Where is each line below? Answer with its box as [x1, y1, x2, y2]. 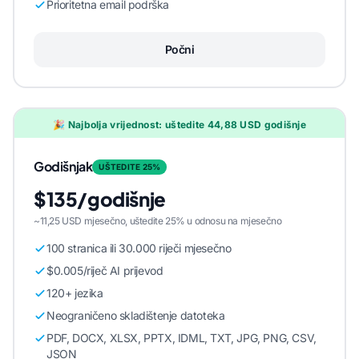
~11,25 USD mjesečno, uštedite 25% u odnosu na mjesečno [34, 215, 282, 228]
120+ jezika [46, 286, 103, 301]
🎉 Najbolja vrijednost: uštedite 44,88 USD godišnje [53, 119, 306, 131]
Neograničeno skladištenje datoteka [46, 309, 225, 323]
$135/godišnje [34, 187, 166, 212]
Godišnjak [34, 158, 93, 175]
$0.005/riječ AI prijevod [46, 264, 163, 278]
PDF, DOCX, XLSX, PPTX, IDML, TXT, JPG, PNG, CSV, [46, 331, 317, 345]
